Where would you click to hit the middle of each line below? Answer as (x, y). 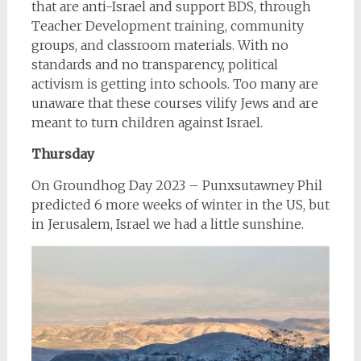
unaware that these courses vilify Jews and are (174, 103)
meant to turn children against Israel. (147, 122)
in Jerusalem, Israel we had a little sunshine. (167, 224)
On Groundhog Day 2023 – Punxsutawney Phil (176, 185)
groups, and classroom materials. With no (160, 45)
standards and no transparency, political (154, 64)
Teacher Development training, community (167, 25)
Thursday (62, 154)
